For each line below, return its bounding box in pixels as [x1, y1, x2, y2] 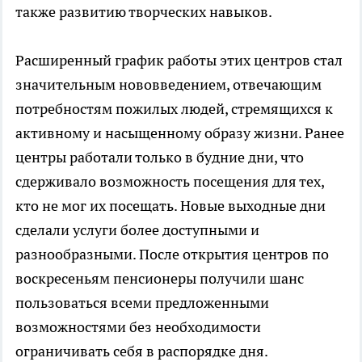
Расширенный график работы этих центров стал [15, 50, 343, 69]
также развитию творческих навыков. [15, 2, 275, 21]
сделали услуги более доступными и [15, 220, 259, 239]
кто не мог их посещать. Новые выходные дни [15, 196, 326, 215]
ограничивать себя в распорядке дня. [15, 341, 268, 360]
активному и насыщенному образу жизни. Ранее [15, 123, 344, 142]
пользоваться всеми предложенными [15, 293, 269, 312]
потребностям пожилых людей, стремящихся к [15, 99, 333, 118]
